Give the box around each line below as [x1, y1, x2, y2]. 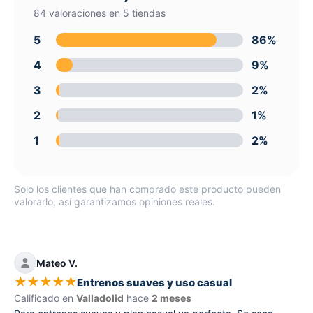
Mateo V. [36, 256, 78, 269]
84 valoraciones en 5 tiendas [34, 6, 166, 19]
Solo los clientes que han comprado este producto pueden [14, 182, 281, 195]
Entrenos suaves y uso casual [77, 275, 232, 289]
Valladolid [76, 292, 124, 305]
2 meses [152, 292, 191, 305]
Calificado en [14, 292, 76, 305]
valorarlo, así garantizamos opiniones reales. [14, 195, 215, 208]
